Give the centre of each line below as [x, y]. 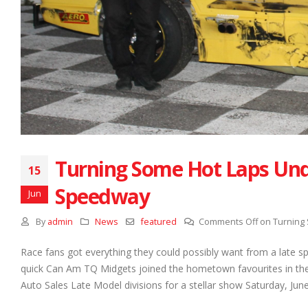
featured [158, 221]
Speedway [102, 196]
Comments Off [229, 221]
